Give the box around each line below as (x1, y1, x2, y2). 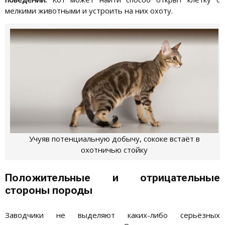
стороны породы (5, 184, 92, 196)
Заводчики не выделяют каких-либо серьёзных (5, 209, 220, 220)
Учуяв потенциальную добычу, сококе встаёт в (29, 134, 200, 144)
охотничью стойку (81, 145, 148, 155)
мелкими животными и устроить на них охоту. (5, 6, 173, 16)
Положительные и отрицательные (5, 171, 220, 184)
